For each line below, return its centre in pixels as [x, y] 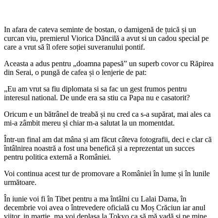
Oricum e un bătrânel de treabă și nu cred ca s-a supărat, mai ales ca [107, 114]
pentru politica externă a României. [57, 157]
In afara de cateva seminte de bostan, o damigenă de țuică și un [100, 29]
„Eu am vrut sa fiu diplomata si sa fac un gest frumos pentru [95, 89]
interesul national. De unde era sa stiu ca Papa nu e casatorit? [97, 97]
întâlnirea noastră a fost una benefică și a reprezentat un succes [99, 148]
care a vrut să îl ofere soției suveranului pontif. [74, 47]
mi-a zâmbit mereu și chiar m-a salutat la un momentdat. [89, 123]
